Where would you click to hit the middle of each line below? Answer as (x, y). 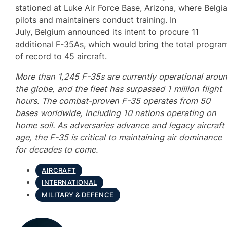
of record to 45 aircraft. (63, 56)
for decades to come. (58, 149)
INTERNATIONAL (69, 183)
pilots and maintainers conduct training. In (96, 20)
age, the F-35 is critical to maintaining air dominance (119, 137)
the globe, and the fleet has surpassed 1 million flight (119, 89)
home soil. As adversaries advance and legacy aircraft (120, 125)
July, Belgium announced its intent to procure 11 (107, 32)
